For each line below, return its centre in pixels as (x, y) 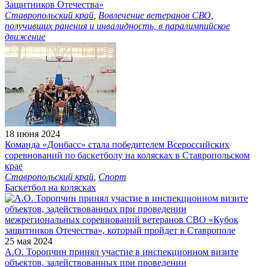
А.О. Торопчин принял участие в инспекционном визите (122, 252)
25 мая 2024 (29, 241)
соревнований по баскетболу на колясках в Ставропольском (127, 155)
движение (25, 36)
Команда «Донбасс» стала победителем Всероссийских (117, 144)
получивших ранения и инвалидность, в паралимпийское (117, 26)
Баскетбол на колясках (50, 187)
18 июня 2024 (32, 133)
